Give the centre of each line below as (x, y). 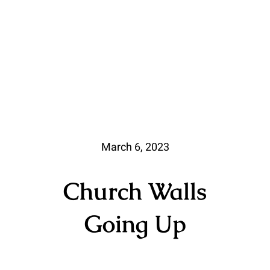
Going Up (135, 224)
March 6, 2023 (135, 147)
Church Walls (135, 191)
